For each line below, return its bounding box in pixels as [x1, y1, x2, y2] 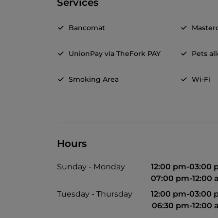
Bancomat [69, 23, 105, 33]
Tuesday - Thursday [57, 189, 132, 199]
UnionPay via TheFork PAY [69, 49, 161, 58]
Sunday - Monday [57, 162, 125, 172]
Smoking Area [69, 75, 119, 84]
